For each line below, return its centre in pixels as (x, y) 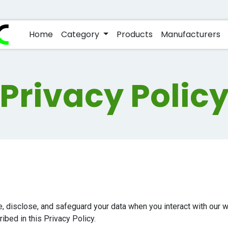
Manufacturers (190, 34)
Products (134, 34)
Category (80, 34)
